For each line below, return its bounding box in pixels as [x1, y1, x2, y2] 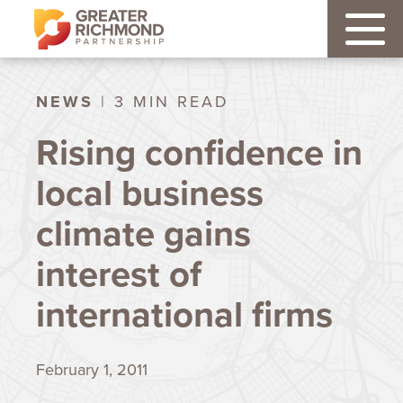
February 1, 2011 [36, 358, 148, 381]
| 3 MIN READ [94, 90, 229, 113]
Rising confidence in [36, 126, 363, 179]
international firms [36, 288, 333, 341]
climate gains [36, 207, 251, 260]
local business [36, 166, 264, 219]
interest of [36, 247, 201, 300]
